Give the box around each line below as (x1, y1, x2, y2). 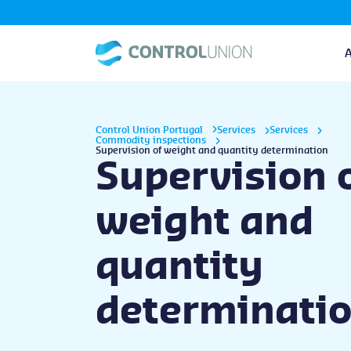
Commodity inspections (96, 136, 206, 145)
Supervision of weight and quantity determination (96, 146, 328, 155)
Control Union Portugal (96, 125, 203, 135)
